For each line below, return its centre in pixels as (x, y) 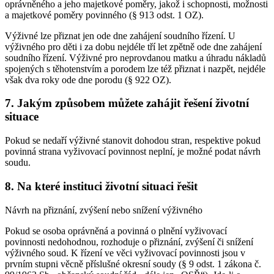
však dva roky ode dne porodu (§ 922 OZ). (88, 80)
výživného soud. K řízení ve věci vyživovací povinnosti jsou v (125, 253)
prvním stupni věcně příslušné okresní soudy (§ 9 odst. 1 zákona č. (133, 264)
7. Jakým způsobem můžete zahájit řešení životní (127, 103)
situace (22, 117)
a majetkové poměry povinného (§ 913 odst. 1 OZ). (104, 15)
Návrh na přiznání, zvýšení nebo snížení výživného (104, 210)
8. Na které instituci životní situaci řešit (101, 186)
